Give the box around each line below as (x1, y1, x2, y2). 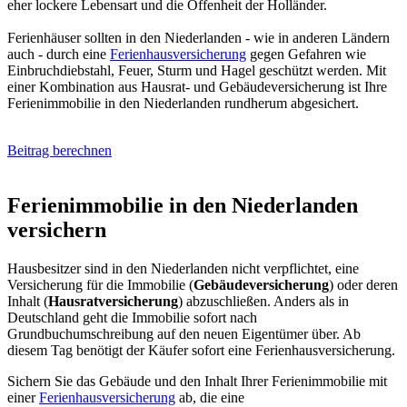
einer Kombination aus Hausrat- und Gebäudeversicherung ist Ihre (7, 78, 387, 94)
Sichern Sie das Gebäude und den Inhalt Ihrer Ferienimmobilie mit (7, 372, 387, 389)
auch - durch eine (7, 45, 110, 62)
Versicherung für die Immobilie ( (7, 276, 194, 293)
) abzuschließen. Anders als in (178, 293, 349, 309)
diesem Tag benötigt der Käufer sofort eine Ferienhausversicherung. (7, 342, 395, 358)
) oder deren (329, 276, 398, 293)
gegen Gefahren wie (246, 45, 366, 62)
